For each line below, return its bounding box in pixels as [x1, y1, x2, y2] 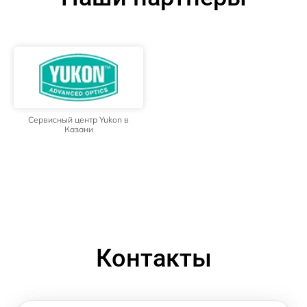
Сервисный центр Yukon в [28, 114, 129, 125]
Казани [64, 124, 93, 135]
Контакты [95, 244, 212, 273]
